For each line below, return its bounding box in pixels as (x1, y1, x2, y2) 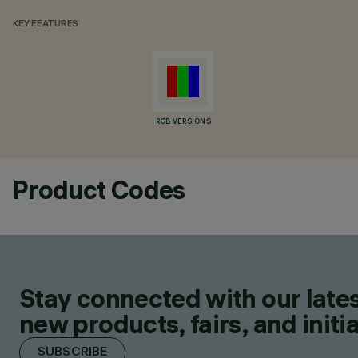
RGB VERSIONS (155, 118, 211, 126)
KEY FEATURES (13, 19, 79, 30)
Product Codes (13, 174, 185, 205)
